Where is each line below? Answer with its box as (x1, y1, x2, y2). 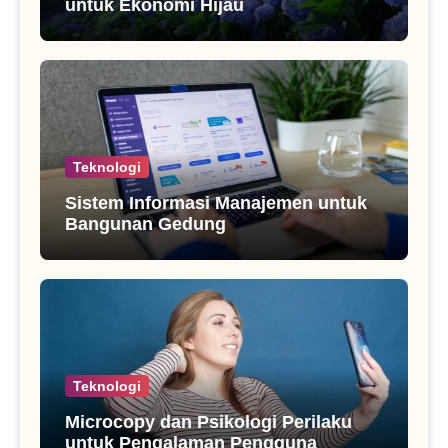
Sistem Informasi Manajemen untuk (65, 193, 367, 214)
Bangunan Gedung (65, 214, 226, 235)
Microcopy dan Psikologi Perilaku (65, 412, 352, 433)
